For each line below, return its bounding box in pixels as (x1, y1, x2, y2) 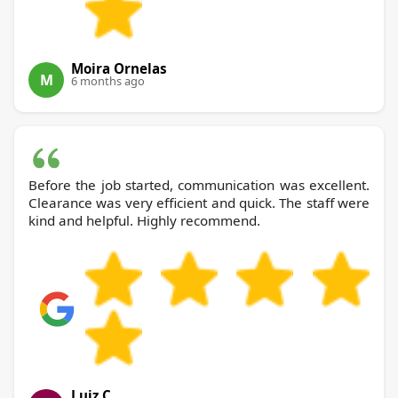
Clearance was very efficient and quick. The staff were (28, 194, 370, 212)
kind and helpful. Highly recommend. (28, 211, 260, 230)
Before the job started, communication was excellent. (28, 176, 370, 195)
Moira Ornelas (71, 60, 167, 78)
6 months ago (71, 73, 145, 90)
